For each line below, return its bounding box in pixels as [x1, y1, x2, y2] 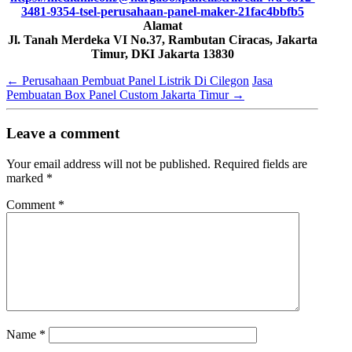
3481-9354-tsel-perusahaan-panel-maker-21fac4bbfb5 [20, 5, 304, 19]
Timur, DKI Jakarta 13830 [90, 47, 234, 61]
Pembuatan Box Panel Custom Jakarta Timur [6, 88, 232, 102]
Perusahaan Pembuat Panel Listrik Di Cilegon [19, 74, 249, 88]
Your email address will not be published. [6, 156, 211, 170]
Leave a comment [6, 124, 119, 141]
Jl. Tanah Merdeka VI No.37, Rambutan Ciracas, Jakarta [7, 33, 317, 47]
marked [6, 170, 46, 185]
